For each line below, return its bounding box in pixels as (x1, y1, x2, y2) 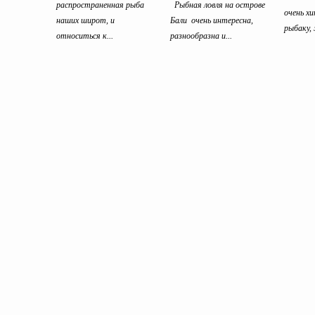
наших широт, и (56, 15, 115, 25)
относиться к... (56, 30, 113, 41)
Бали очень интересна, (170, 15, 253, 25)
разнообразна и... (170, 30, 232, 41)
